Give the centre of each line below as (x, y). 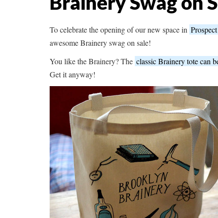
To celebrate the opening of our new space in (119, 30)
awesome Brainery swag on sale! (101, 43)
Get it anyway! (74, 74)
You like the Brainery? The (92, 61)
